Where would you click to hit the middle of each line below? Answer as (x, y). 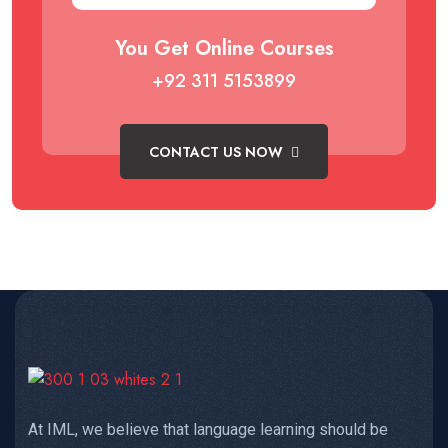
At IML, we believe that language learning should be (208, 430)
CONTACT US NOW (218, 151)
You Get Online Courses (224, 49)
